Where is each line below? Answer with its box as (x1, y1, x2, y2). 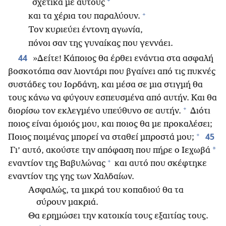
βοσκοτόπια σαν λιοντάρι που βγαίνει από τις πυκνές (8, 67, 215, 77)
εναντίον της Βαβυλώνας (8, 158, 105, 168)
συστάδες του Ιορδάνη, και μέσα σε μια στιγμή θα (8, 80, 203, 90)
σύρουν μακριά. (36, 197, 98, 207)
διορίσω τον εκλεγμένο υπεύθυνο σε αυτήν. (8, 106, 181, 116)
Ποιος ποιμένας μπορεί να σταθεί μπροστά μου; (8, 132, 194, 142)
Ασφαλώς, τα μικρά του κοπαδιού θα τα (28, 185, 184, 195)
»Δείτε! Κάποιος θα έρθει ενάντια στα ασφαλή (31, 53, 213, 64)
